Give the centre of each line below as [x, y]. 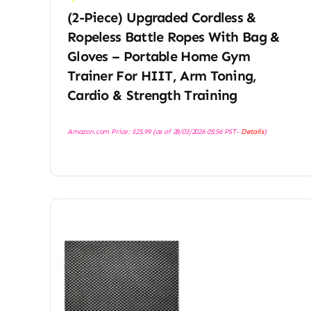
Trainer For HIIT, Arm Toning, [162, 76]
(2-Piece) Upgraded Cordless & [162, 18]
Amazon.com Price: [99, 132]
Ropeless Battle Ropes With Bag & [174, 37]
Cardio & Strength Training [152, 95]
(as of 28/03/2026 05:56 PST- [195, 132]
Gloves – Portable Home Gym [159, 57]
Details [252, 132]
